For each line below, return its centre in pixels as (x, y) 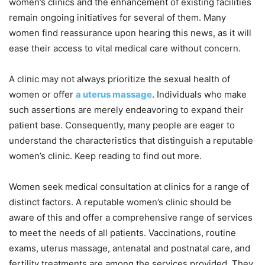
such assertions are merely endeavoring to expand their (126, 110)
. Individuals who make (199, 94)
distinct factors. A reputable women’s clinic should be (120, 202)
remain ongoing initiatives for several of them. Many (117, 17)
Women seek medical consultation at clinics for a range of (129, 187)
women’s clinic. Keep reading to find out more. (105, 156)
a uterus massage (114, 94)
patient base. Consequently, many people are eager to (122, 125)
